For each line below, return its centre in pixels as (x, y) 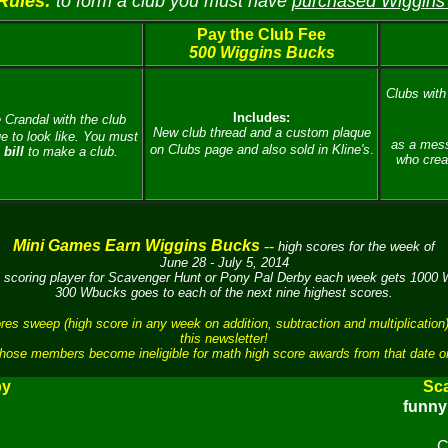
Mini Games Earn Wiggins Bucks (136, 245)
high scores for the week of (356, 246)
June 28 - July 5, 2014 (224, 262)
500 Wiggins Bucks (261, 52)
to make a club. (71, 151)
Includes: (261, 117)
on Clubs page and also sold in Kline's (259, 149)
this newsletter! (224, 338)
